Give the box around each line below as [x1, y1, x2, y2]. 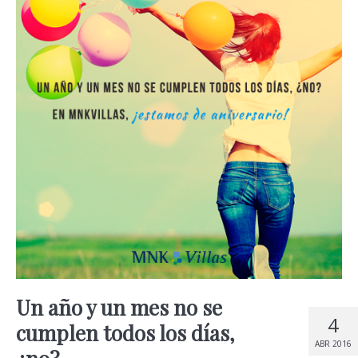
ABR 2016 [315, 337, 352, 349]
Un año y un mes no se [16, 292, 222, 321]
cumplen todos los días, [16, 318, 235, 347]
